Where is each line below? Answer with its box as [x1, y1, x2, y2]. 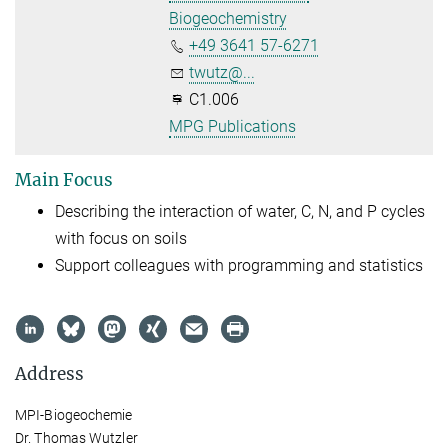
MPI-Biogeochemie [15, 406, 133, 423]
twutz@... [189, 63, 256, 83]
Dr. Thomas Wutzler [15, 429, 138, 446]
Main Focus [15, 169, 113, 192]
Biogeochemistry [169, 9, 288, 29]
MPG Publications [169, 117, 297, 137]
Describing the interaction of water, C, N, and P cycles [55, 202, 425, 222]
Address [15, 362, 84, 385]
